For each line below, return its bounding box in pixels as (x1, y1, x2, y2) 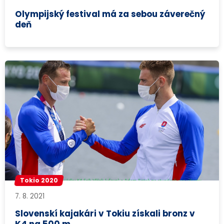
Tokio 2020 (20, 176, 58, 185)
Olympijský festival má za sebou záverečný (15, 7, 205, 20)
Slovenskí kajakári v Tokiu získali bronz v (15, 207, 195, 219)
